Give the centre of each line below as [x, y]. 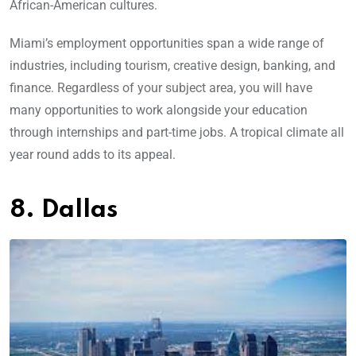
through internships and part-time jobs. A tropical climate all [177, 132]
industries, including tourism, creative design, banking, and [172, 65]
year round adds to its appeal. [93, 154]
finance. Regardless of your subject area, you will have [161, 87]
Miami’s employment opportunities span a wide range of [167, 43]
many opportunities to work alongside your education [159, 110]
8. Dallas [64, 210]
